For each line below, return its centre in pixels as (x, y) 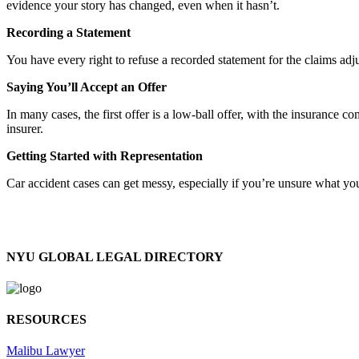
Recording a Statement (69, 33)
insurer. (25, 129)
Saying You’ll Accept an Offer (87, 87)
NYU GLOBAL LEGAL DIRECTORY (115, 256)
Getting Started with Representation (105, 156)
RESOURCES (46, 320)
